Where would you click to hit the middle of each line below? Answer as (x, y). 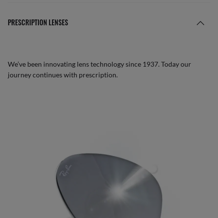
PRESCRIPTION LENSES (38, 22)
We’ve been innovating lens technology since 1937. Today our (100, 64)
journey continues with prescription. (63, 75)
